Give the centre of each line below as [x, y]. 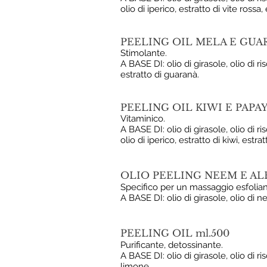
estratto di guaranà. [160, 74]
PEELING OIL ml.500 [175, 233]
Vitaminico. [143, 119]
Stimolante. [144, 53]
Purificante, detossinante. [172, 245]
